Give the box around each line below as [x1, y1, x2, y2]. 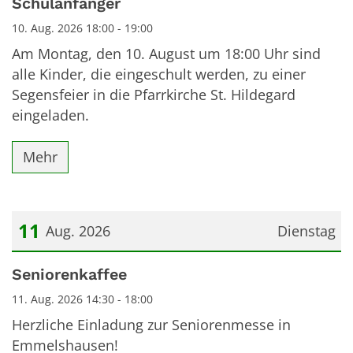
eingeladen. [12, 105, 89, 124]
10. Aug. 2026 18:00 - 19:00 [12, 20, 153, 35]
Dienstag [277, 221, 336, 240]
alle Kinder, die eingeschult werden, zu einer [12, 64, 306, 84]
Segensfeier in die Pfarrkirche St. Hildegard [12, 84, 295, 104]
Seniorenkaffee [12, 266, 127, 284]
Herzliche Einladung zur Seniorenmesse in [12, 315, 291, 334]
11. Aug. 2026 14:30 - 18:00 [12, 292, 153, 307]
